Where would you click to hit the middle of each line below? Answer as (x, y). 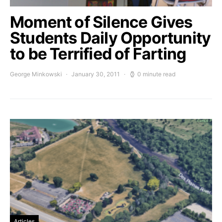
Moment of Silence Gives (101, 22)
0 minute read (156, 74)
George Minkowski (36, 74)
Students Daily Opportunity (111, 38)
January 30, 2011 (96, 74)
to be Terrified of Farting (98, 54)
